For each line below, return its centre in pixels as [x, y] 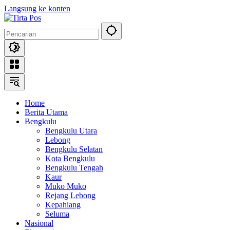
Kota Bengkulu [70, 158]
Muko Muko [66, 186]
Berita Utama [46, 112]
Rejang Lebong [70, 195]
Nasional [39, 223]
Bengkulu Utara [71, 131]
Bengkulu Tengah [74, 168]
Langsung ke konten [37, 8]
